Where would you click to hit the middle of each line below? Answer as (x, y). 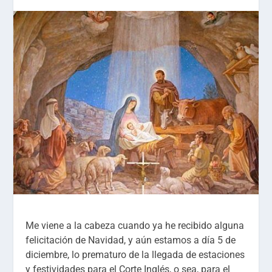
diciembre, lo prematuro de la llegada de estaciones (135, 254)
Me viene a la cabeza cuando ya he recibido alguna (135, 225)
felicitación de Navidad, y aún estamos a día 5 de (131, 240)
